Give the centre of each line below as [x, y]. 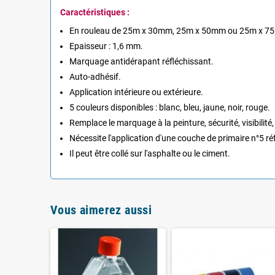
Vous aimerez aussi [101, 210]
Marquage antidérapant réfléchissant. [141, 61]
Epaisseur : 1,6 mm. [106, 46]
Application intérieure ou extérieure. [136, 92]
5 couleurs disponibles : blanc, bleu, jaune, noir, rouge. [170, 107]
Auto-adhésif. [95, 76]
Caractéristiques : [95, 12]
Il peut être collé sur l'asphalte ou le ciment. [150, 153]
